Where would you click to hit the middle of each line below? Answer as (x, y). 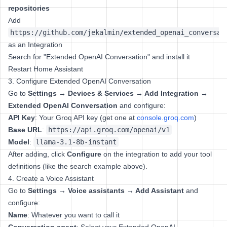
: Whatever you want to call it (73, 215)
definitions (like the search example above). (78, 166)
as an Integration (35, 45)
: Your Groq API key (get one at (86, 118)
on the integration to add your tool (157, 154)
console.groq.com (165, 118)
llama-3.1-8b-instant (76, 142)
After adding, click (37, 154)
